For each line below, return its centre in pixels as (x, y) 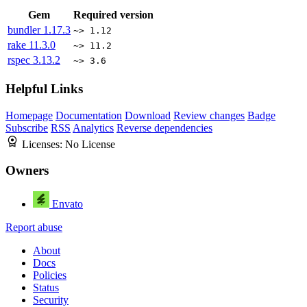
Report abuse (34, 227)
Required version (113, 15)
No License (90, 144)
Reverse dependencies (164, 127)
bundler (25, 30)
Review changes (209, 115)
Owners (27, 171)
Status (46, 287)
